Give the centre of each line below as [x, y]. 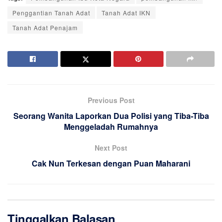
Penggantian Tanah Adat [51, 12]
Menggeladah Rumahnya [111, 126]
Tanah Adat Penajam [45, 27]
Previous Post [111, 100]
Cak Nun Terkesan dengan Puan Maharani [111, 163]
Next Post [111, 147]
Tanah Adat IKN [126, 12]
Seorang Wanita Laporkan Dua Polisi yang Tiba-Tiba [111, 115]
